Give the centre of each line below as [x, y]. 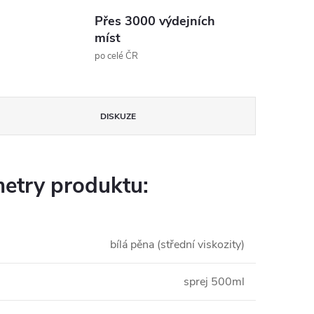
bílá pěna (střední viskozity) [177, 245]
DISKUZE [118, 116]
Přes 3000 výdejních [155, 21]
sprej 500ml [214, 282]
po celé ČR [116, 56]
